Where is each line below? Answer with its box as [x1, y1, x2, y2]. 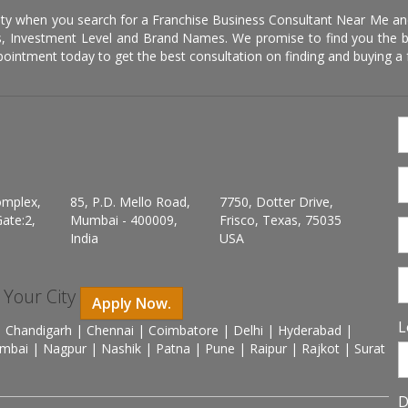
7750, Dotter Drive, [219, 193, 333, 210]
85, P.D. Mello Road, [70, 193, 190, 210]
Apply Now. [92, 293, 171, 313]
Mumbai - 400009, [70, 211, 178, 229]
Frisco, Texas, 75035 [219, 211, 342, 229]
